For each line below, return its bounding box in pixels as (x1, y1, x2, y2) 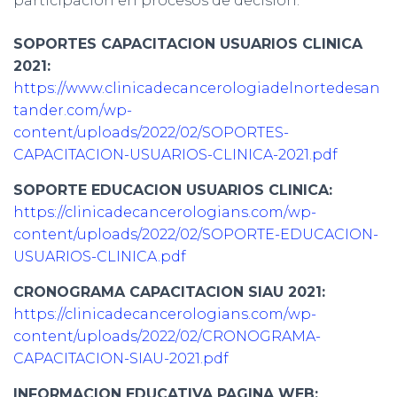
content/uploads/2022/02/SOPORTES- (13, 124, 289, 142)
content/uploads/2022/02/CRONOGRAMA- (13, 328, 321, 346)
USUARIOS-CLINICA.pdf (13, 248, 186, 266)
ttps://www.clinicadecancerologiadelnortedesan (24, 80, 380, 97)
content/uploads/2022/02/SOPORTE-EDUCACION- (13, 226, 378, 244)
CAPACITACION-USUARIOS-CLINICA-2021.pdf (13, 146, 338, 164)
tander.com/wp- (13, 102, 132, 120)
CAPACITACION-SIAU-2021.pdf (13, 350, 229, 368)
